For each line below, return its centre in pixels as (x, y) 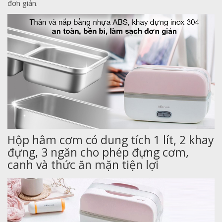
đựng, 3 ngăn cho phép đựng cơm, (98, 152)
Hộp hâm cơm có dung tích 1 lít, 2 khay (111, 140)
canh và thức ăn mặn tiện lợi (83, 165)
